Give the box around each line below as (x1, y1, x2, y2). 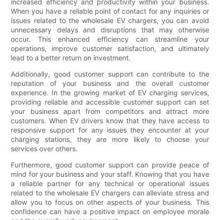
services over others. (11, 144, 78, 153)
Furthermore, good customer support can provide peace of (11, 161, 209, 169)
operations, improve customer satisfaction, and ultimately (11, 44, 209, 53)
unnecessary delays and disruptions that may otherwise (11, 26, 209, 34)
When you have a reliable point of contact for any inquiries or (11, 7, 209, 16)
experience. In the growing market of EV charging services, (11, 88, 209, 97)
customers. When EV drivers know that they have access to (11, 116, 209, 125)
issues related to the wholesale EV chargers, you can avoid (11, 16, 209, 25)
